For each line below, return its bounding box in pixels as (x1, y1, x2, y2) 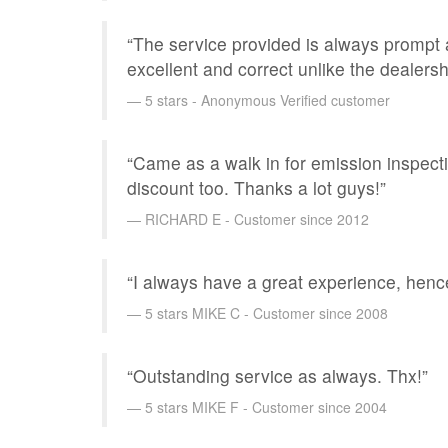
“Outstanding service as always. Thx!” (127, 362, 428, 388)
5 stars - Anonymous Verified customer (145, 89, 390, 110)
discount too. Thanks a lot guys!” (127, 174, 386, 200)
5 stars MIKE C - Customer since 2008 (145, 302, 388, 323)
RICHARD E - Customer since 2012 (145, 208, 369, 229)
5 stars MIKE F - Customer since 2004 (145, 396, 387, 417)
